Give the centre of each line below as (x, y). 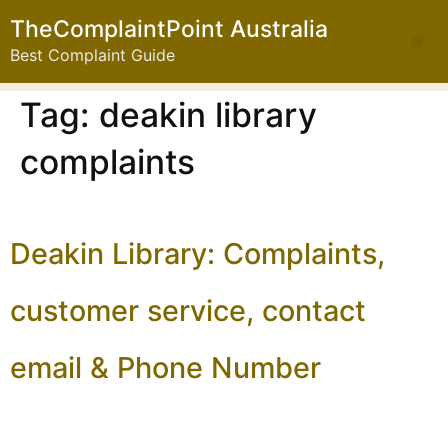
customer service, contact (188, 311)
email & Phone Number (165, 368)
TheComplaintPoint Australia (169, 29)
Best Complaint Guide (92, 55)
